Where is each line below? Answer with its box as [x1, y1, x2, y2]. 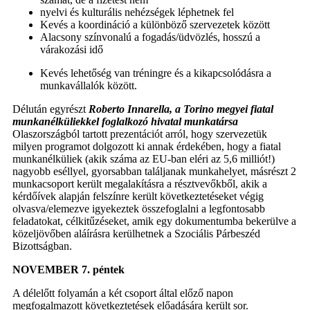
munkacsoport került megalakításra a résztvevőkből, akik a [12, 178, 267, 190]
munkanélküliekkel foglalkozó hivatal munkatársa [12, 116, 238, 128]
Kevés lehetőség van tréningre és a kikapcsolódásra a [40, 67, 271, 80]
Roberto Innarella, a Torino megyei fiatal [89, 103, 273, 116]
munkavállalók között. [40, 80, 137, 92]
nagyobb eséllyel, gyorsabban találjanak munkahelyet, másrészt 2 [12, 165, 296, 178]
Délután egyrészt [12, 103, 89, 116]
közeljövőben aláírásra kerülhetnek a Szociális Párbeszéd [12, 228, 260, 240]
